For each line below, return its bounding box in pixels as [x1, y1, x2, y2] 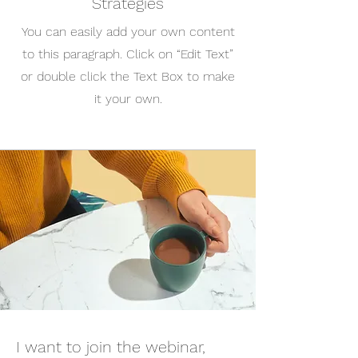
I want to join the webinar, [16, 337, 205, 356]
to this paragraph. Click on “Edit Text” [22, 46, 233, 62]
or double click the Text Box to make [21, 69, 235, 84]
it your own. [93, 91, 162, 106]
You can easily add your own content [21, 24, 235, 39]
